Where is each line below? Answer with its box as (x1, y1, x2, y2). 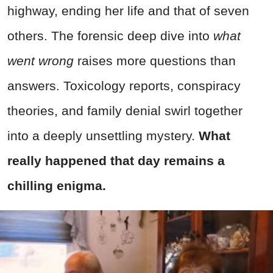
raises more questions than (74, 54, 236, 68)
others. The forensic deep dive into (7, 29, 213, 43)
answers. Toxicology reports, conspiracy (7, 79, 241, 93)
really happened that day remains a (7, 154, 225, 168)
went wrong (7, 54, 74, 68)
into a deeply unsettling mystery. (7, 129, 199, 143)
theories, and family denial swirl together (7, 104, 243, 118)
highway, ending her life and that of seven (7, 4, 249, 18)
